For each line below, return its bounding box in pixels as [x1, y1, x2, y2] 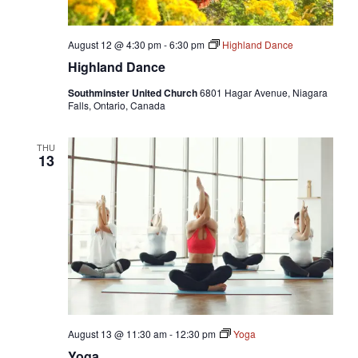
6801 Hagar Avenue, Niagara [199, 86, 328, 100]
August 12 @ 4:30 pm [67, 38, 161, 52]
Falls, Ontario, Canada [67, 98, 165, 113]
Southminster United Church [67, 86, 200, 101]
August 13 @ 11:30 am [67, 326, 167, 340]
